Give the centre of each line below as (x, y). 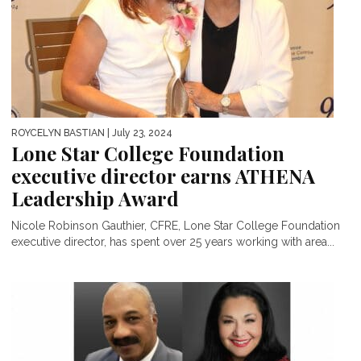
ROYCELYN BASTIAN (58, 133)
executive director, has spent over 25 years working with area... (173, 241)
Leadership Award (95, 198)
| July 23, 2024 (139, 133)
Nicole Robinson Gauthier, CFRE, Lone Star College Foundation (176, 225)
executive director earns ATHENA (163, 175)
